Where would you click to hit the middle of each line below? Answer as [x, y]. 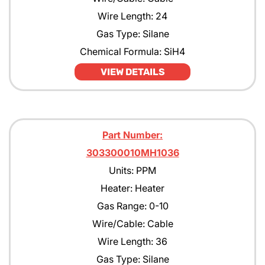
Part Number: [132, 135]
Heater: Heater [132, 188]
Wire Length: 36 [132, 241]
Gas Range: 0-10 [132, 206]
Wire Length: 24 [132, 16]
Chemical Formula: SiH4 [132, 51]
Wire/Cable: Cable [132, 224]
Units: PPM [132, 170]
